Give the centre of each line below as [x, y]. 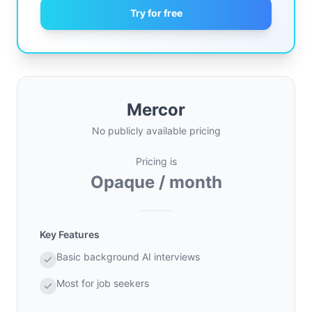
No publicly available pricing [156, 131]
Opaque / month [156, 182]
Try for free [156, 13]
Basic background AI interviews [128, 257]
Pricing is [156, 161]
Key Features [70, 234]
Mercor [156, 110]
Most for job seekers [103, 283]
